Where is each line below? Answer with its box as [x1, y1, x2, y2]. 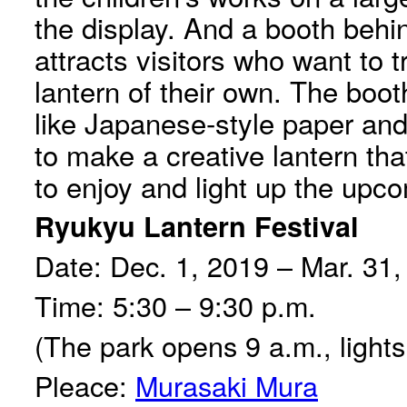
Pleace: [35, 365, 135, 405]
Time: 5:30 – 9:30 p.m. [35, 285, 316, 325]
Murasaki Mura [135, 365, 318, 405]
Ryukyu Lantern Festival [35, 206, 359, 245]
